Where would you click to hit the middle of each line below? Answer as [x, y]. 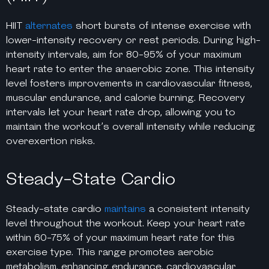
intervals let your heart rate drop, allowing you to [121, 112]
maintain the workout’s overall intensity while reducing [131, 127]
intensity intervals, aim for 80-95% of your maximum [124, 55]
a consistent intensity [198, 209]
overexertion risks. [50, 141]
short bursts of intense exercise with [162, 26]
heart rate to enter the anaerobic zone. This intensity [130, 69]
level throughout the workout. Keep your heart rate [125, 223]
